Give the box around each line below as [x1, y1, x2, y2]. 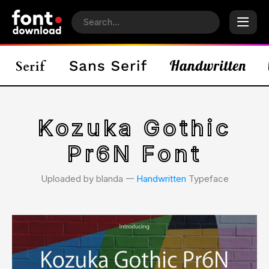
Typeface [186, 173, 229, 184]
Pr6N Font [67, 141, 202, 167]
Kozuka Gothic [38, 115, 231, 141]
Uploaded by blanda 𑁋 [40, 173, 136, 184]
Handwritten [136, 173, 186, 184]
